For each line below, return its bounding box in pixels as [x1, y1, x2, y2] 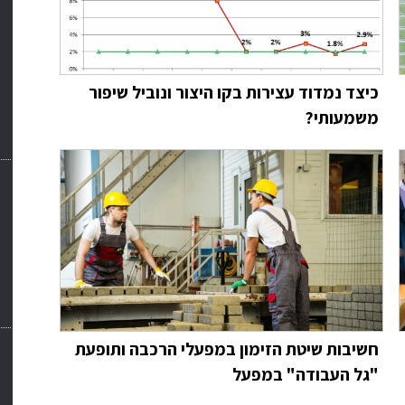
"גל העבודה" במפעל [232, 363, 379, 386]
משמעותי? [305, 106, 379, 129]
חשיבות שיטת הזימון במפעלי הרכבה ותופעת [75, 337, 379, 361]
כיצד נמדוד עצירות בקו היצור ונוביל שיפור [89, 80, 379, 104]
